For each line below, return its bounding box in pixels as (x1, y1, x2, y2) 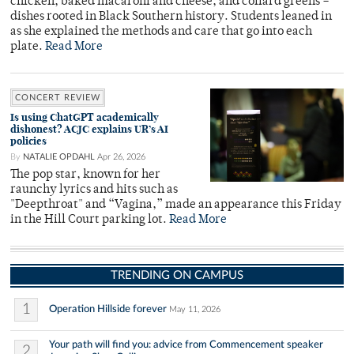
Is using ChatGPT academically (10, 110, 159, 124)
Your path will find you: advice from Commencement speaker (49, 338, 323, 350)
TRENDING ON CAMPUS (111, 269, 243, 281)
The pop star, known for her (10, 168, 160, 181)
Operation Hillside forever (49, 303, 167, 314)
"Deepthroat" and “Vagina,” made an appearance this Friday (10, 198, 341, 211)
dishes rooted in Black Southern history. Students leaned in (10, 10, 332, 23)
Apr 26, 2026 (97, 152, 145, 161)
